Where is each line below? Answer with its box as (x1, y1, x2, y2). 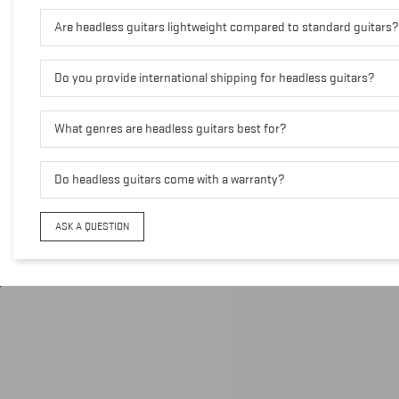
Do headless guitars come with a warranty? (54, 171, 284, 187)
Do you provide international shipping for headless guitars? (54, 69, 374, 85)
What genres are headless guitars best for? (54, 120, 286, 136)
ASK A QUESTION (55, 219, 129, 232)
